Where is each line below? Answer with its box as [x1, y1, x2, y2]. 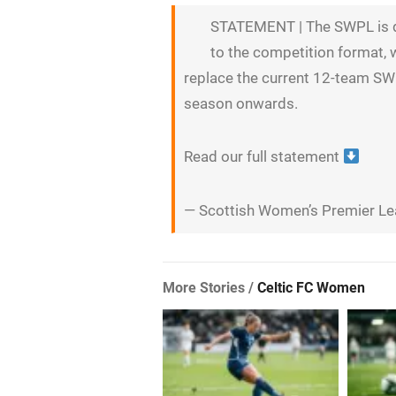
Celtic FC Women [257, 278, 366, 296]
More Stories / [163, 278, 258, 296]
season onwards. [184, 94, 299, 112]
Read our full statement [184, 148, 344, 166]
